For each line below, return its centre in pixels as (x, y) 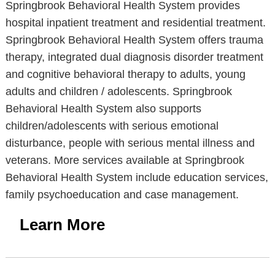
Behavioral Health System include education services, (137, 177)
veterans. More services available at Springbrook (125, 160)
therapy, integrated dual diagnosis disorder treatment (134, 57)
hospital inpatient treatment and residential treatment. (135, 23)
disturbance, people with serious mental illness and (130, 143)
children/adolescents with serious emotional (112, 126)
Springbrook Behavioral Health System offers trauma (134, 40)
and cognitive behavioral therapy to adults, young (125, 74)
